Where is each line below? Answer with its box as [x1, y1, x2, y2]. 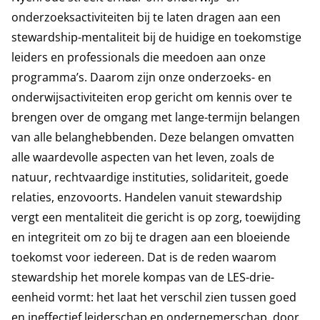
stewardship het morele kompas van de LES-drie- [11, 269, 274, 285]
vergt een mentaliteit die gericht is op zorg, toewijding [11, 209, 301, 225]
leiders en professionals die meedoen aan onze [11, 49, 266, 65]
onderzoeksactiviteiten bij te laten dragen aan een [11, 9, 281, 25]
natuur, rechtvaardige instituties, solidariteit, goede [11, 169, 289, 185]
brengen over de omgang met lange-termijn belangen [11, 109, 300, 125]
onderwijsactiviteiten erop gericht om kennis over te [11, 89, 292, 105]
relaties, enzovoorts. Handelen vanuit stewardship [11, 189, 282, 205]
